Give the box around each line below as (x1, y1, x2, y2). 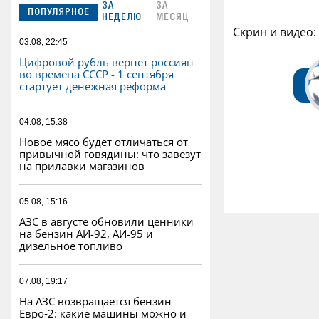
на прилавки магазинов (19, 159, 145, 174)
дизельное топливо (19, 239, 122, 253)
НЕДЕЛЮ (102, 13, 142, 23)
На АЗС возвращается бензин (19, 294, 172, 309)
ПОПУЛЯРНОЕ (28, 8, 90, 19)
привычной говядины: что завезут (19, 147, 201, 162)
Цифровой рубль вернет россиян (19, 55, 194, 70)
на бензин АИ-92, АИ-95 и (19, 226, 153, 241)
